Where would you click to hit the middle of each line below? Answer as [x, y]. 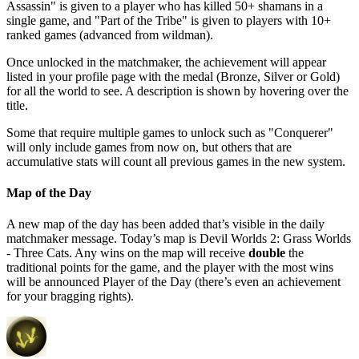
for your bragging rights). [70, 296]
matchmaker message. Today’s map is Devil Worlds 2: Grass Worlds [179, 239]
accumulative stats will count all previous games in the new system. [176, 161]
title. [17, 105]
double [267, 253]
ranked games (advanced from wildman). [110, 34]
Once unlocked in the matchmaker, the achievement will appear [166, 62]
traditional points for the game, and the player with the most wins [170, 268]
